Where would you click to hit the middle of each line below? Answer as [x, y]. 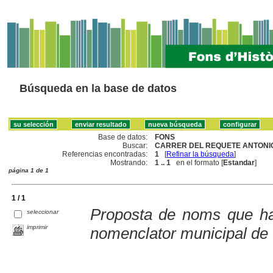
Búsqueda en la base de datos [98, 88]
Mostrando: [129, 162]
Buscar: [135, 145]
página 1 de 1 [29, 170]
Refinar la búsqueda [200, 154]
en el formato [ [197, 162]
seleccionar [43, 211]
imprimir [37, 227]
